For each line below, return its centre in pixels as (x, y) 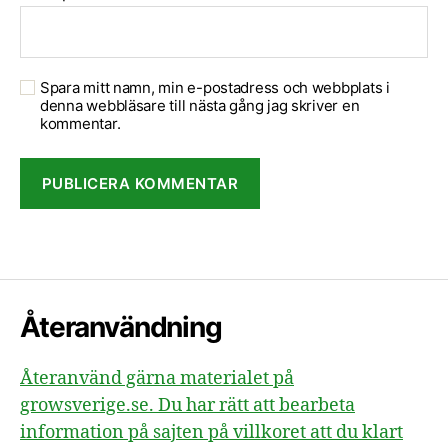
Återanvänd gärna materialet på (157, 378)
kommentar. (80, 123)
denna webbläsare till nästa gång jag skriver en (200, 105)
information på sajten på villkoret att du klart (211, 432)
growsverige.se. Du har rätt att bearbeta (187, 405)
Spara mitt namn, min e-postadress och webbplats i (215, 87)
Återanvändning (121, 327)
